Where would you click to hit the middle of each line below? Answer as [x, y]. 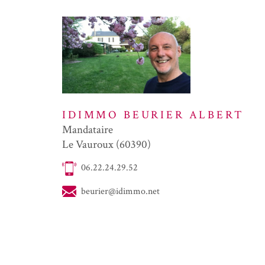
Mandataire [88, 130]
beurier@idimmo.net [120, 191]
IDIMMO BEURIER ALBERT [153, 115]
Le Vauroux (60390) [106, 144]
